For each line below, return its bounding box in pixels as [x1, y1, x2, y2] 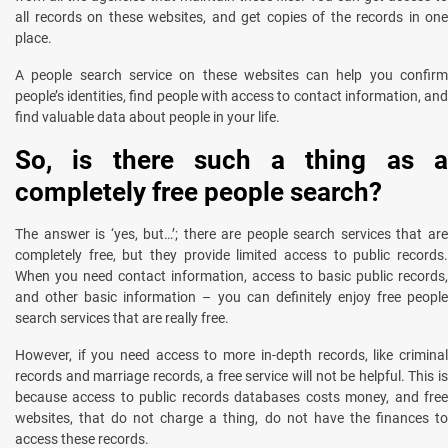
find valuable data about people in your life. [15, 108, 280, 125]
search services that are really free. [15, 309, 229, 326]
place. [15, 29, 52, 46]
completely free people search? [15, 176, 382, 207]
